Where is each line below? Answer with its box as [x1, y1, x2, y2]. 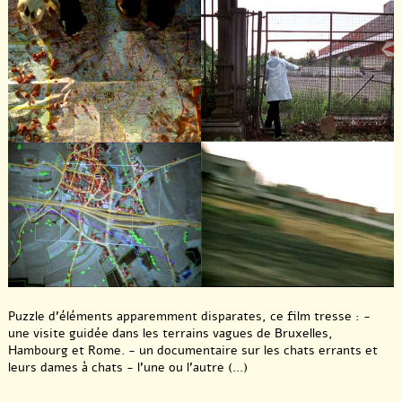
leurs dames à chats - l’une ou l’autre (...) [8, 358, 248, 376]
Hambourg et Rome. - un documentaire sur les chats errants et [8, 341, 378, 359]
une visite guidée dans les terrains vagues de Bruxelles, [8, 324, 333, 342]
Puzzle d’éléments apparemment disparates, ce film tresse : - [8, 307, 371, 325]
